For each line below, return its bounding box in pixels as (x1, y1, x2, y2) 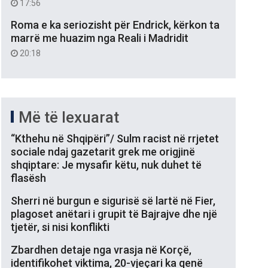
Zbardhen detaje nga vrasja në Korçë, (11, 243, 191, 256)
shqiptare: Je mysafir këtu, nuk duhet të (11, 158, 202, 171)
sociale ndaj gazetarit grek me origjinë (11, 145, 195, 158)
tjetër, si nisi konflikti (11, 220, 109, 233)
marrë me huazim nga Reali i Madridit (11, 31, 188, 44)
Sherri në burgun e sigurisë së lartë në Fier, (11, 194, 215, 207)
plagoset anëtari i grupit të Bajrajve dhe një (11, 207, 217, 220)
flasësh (11, 171, 46, 184)
